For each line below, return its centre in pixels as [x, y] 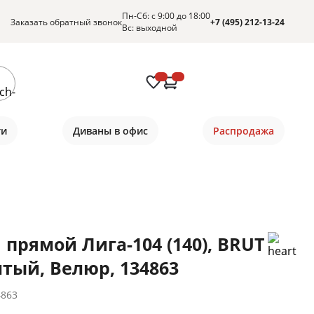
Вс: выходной [150, 28]
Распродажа [243, 131]
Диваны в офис [110, 131]
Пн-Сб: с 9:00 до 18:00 [166, 16]
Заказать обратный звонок [66, 22]
